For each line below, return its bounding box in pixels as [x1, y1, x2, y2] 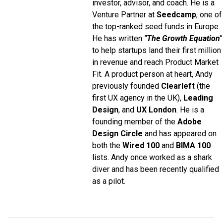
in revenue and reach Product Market [92, 57, 219, 67]
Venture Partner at [92, 9, 157, 19]
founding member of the [92, 116, 177, 126]
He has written [92, 33, 144, 43]
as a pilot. [92, 176, 125, 186]
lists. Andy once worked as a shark [92, 152, 212, 162]
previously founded [92, 81, 161, 91]
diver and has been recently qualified [92, 164, 219, 174]
